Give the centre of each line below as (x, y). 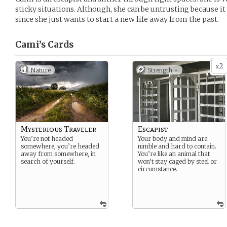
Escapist (153, 129)
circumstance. (158, 169)
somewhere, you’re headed (60, 146)
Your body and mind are (173, 139)
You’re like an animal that (174, 154)
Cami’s (30, 45)
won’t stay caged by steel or (177, 161)
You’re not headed (47, 139)
